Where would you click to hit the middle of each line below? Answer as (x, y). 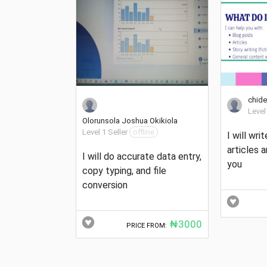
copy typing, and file (124, 170)
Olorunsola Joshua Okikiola (130, 120)
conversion (105, 185)
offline (144, 132)
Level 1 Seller (105, 132)
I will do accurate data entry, (142, 156)
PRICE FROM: (147, 225)
